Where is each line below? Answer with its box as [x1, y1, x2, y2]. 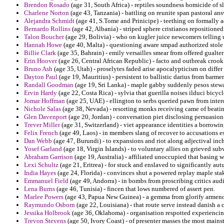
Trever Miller [24, 121, 60, 129]
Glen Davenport [24, 113, 67, 121]
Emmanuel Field [24, 177, 68, 185]
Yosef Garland [24, 145, 62, 153]
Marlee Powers [24, 193, 63, 201]
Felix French [24, 129, 58, 137]
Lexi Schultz [24, 161, 58, 169]
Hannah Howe [24, 41, 62, 49]
